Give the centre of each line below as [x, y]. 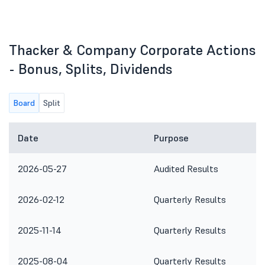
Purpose [171, 138]
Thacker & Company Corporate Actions [132, 50]
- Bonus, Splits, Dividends [91, 69]
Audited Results [186, 169]
